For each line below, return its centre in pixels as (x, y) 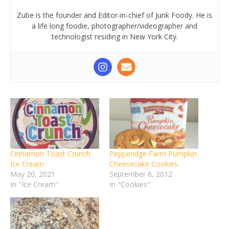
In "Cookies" (130, 185)
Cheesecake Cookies (144, 164)
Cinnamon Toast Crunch (50, 154)
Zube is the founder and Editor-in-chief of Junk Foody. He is (114, 15)
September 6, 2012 (141, 174)
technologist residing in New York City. (114, 37)
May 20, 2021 (33, 174)
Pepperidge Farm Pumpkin (153, 154)
